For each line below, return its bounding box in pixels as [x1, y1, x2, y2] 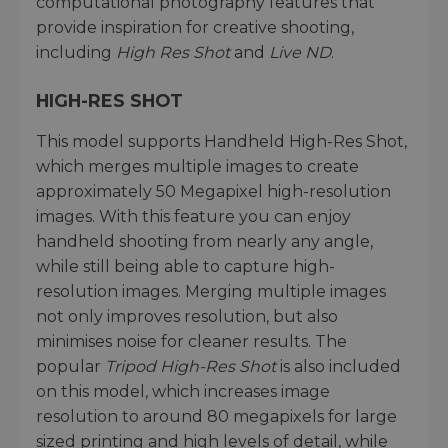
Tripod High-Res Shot [105, 356, 280, 376]
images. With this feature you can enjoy [36, 206, 351, 226]
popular [36, 356, 105, 376]
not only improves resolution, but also [36, 306, 338, 326]
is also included [280, 356, 401, 376]
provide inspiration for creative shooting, [36, 17, 354, 37]
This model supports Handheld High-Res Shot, [36, 131, 407, 151]
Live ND [269, 42, 331, 62]
